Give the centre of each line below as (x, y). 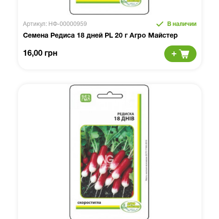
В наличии (181, 24)
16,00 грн (40, 54)
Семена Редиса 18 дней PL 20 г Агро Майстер (100, 36)
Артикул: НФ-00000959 (55, 24)
